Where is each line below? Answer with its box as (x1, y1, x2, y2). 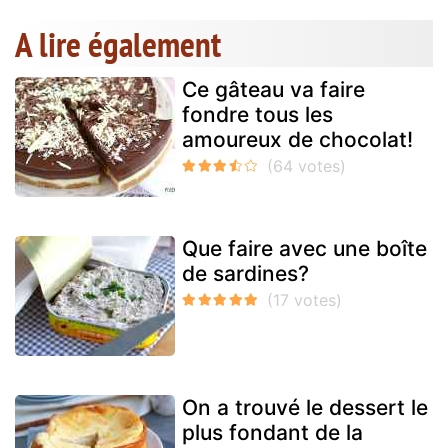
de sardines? (182, 261, 309, 287)
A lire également (15, 21, 221, 68)
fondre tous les (182, 102, 333, 128)
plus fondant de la (182, 420, 363, 446)
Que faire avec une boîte (182, 236, 427, 262)
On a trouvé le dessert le (182, 395, 428, 421)
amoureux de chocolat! (182, 127, 413, 153)
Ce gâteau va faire (182, 77, 365, 103)
